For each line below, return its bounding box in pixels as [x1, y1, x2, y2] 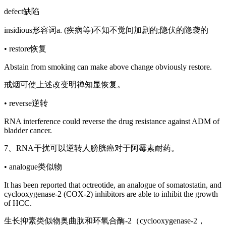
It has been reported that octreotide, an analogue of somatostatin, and [4, 180, 221, 189]
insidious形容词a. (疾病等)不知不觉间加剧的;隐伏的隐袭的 [4, 25, 208, 34]
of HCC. [4, 198, 32, 207]
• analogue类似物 [4, 162, 62, 171]
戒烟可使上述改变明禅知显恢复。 [4, 80, 125, 89]
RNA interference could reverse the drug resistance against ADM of [4, 117, 219, 126]
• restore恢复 [4, 44, 46, 53]
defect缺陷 [4, 7, 39, 16]
